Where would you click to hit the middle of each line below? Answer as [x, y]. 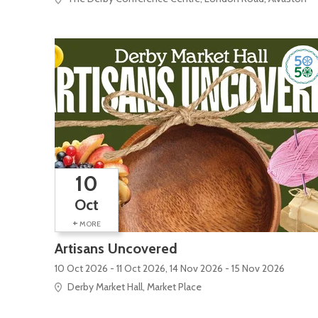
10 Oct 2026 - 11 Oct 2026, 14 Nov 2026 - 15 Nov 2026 [170, 268]
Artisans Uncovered [116, 248]
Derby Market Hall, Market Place [135, 286]
